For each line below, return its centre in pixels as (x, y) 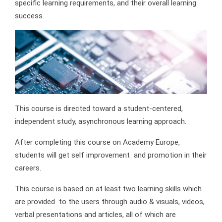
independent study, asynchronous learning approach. (101, 121)
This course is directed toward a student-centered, (99, 108)
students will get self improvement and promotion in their (111, 155)
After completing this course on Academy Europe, (97, 142)
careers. (28, 168)
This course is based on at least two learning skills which (108, 189)
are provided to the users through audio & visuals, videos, (110, 201)
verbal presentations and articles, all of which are (95, 214)
